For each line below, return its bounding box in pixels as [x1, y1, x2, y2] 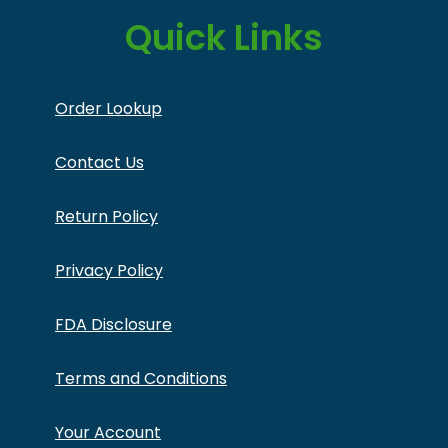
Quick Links [125, 13, 323, 63]
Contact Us [55, 151, 144, 175]
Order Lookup [55, 97, 162, 121]
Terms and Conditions [55, 367, 227, 391]
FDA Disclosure [55, 313, 172, 337]
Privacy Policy [55, 259, 163, 283]
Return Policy [55, 205, 158, 229]
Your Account [55, 421, 161, 445]
